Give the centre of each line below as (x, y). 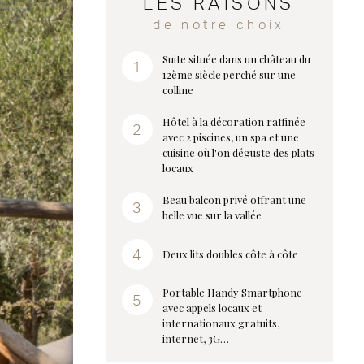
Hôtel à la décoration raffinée (234, 121)
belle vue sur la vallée (212, 215)
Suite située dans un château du (236, 59)
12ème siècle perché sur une (229, 74)
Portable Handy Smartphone (232, 292)
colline (178, 90)
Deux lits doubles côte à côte (230, 253)
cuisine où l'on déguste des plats (238, 152)
